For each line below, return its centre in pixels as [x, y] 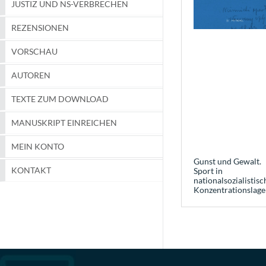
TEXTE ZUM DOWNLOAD [60, 99]
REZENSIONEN [40, 28]
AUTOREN [31, 75]
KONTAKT [31, 170]
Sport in [208, 170]
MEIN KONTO [38, 147]
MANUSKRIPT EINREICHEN [64, 123]
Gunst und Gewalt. [227, 161]
